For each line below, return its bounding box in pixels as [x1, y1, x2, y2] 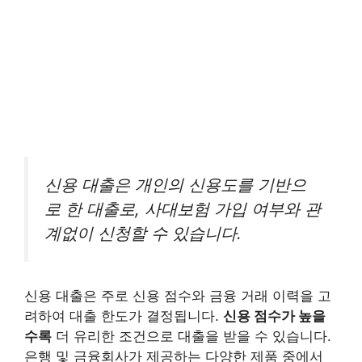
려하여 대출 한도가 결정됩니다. [24, 308, 223, 325]
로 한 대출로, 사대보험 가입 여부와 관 [44, 198, 321, 219]
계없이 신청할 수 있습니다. [44, 222, 242, 243]
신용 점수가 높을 [223, 308, 326, 325]
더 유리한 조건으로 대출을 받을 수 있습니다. [52, 328, 331, 345]
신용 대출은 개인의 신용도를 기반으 [44, 174, 306, 195]
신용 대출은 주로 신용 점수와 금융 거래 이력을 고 [24, 288, 331, 305]
